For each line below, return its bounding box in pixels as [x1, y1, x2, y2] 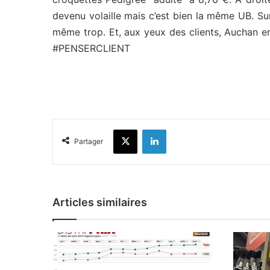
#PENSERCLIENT [52, 42, 130, 54]
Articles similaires [52, 195, 147, 209]
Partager [74, 136, 103, 146]
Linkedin [166, 124, 197, 134]
